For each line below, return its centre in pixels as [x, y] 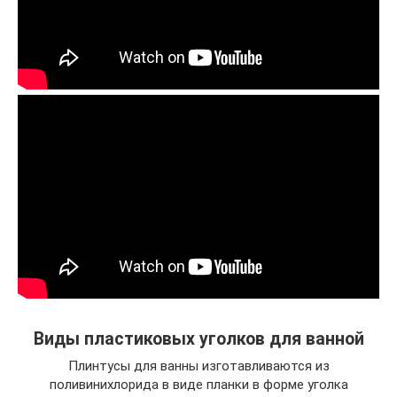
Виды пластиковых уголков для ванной [198, 339]
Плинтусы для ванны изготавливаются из [198, 366]
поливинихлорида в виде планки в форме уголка [198, 385]
